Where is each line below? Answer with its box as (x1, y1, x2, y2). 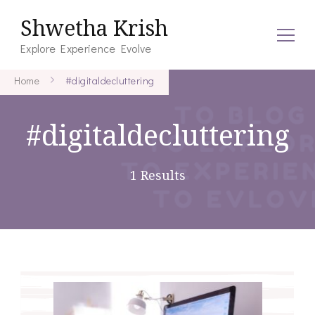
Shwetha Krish (20, 13, 168, 42)
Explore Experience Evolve (20, 41, 152, 56)
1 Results (129, 167, 186, 184)
